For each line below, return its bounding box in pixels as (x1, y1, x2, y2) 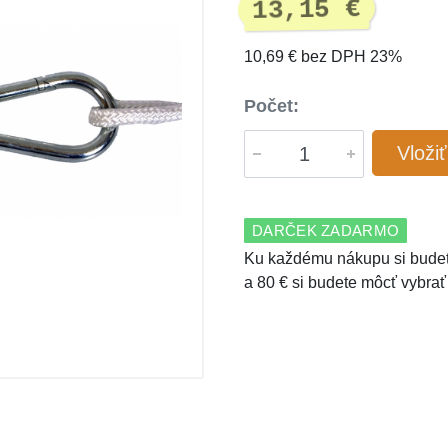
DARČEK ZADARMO (252, 222, 400, 239)
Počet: (244, 96, 299, 116)
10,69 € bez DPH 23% (244, 48, 402, 65)
